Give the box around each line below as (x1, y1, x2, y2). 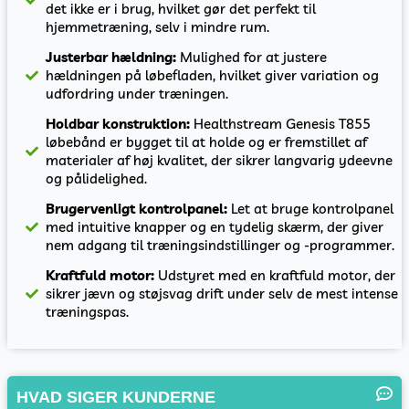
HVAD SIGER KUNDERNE (16, 387, 215, 406)
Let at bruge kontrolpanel (231, 200, 394, 218)
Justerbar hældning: (46, 48, 181, 67)
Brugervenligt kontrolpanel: (46, 200, 232, 218)
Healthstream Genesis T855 (190, 115, 372, 133)
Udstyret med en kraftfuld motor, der (158, 267, 396, 285)
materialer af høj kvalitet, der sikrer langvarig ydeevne (46, 152, 393, 170)
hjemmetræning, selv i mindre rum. (46, 18, 270, 37)
